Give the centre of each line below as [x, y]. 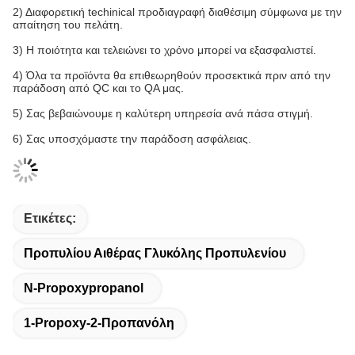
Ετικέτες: [50, 218]
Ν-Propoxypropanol [84, 288]
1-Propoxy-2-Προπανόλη [99, 323]
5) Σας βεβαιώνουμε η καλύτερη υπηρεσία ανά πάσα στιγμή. [163, 113]
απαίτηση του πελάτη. [68, 25]
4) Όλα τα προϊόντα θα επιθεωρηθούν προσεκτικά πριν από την [172, 75]
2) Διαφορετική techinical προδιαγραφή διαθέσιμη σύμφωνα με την [177, 12]
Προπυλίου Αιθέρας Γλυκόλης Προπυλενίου [155, 253]
